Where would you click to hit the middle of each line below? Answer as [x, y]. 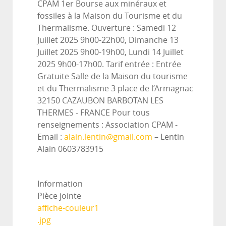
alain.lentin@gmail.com [108, 137]
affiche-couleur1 [68, 208]
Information [60, 184]
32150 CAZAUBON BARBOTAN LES [100, 100]
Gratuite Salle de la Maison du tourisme [112, 76]
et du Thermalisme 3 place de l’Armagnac [115, 88]
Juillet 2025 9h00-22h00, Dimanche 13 [108, 40]
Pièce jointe [59, 196]
